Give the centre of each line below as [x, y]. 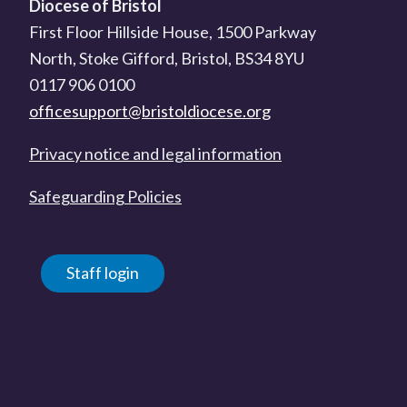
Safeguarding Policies [105, 196]
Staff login [103, 273]
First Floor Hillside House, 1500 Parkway [173, 31]
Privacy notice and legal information [155, 153]
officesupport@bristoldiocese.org [150, 110]
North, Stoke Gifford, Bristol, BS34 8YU [167, 58]
